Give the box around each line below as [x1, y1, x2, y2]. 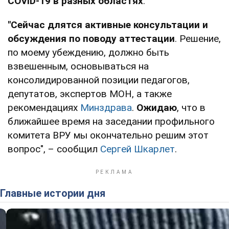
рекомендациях [8, 101, 80, 113]
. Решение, [175, 32, 221, 44]
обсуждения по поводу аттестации [8, 32, 175, 44]
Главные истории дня [5, 187, 105, 199]
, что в [177, 101, 205, 113]
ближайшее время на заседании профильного [8, 115, 215, 127]
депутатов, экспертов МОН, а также [8, 87, 172, 100]
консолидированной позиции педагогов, [8, 74, 190, 86]
